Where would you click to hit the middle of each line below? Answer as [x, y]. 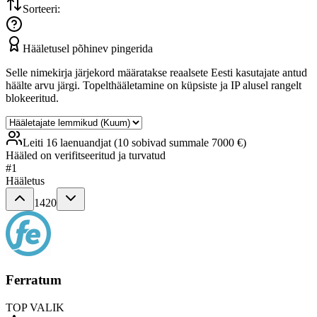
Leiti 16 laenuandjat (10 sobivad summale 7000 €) [134, 143]
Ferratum [34, 280]
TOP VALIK [35, 307]
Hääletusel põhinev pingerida [88, 49]
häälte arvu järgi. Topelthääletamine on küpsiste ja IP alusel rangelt [154, 86]
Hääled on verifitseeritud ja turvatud [86, 156]
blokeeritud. [32, 98]
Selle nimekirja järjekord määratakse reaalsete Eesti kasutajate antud [156, 73]
